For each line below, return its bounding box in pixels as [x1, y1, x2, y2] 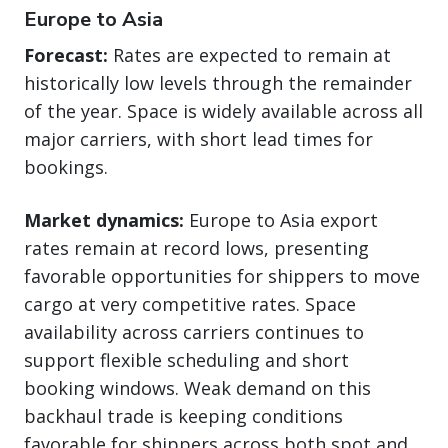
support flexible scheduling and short [24, 348, 349, 373]
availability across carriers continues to [24, 320, 364, 345]
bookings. [24, 155, 108, 180]
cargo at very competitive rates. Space [24, 292, 356, 317]
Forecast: [24, 43, 108, 68]
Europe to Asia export [184, 208, 378, 233]
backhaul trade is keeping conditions [24, 404, 343, 429]
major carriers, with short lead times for [24, 127, 373, 152]
